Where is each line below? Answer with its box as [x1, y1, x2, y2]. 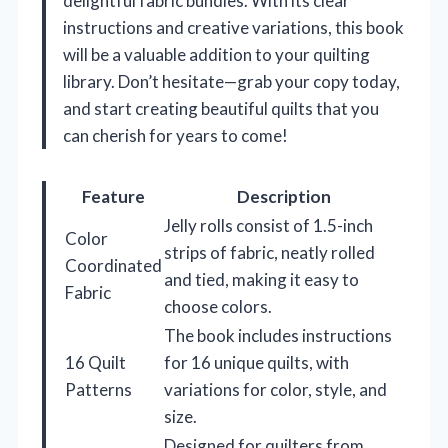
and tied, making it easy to [164, 269, 359, 291]
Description [237, 186, 331, 208]
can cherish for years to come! [63, 125, 288, 147]
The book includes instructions [164, 325, 392, 347]
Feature [82, 186, 145, 208]
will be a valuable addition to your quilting [63, 44, 370, 66]
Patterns [65, 379, 132, 401]
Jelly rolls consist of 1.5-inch [164, 215, 373, 237]
